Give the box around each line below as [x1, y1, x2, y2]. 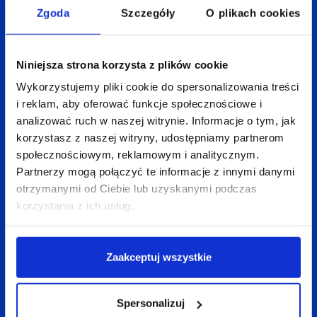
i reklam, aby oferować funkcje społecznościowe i [16, 97, 262, 110]
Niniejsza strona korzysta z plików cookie [16, 58, 229, 71]
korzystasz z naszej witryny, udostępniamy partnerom [16, 131, 284, 144]
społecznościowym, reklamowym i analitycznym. [16, 148, 259, 161]
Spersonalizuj [116, 296, 185, 309]
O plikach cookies [206, 6, 301, 19]
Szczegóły [120, 6, 175, 19]
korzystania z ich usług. [16, 199, 134, 212]
